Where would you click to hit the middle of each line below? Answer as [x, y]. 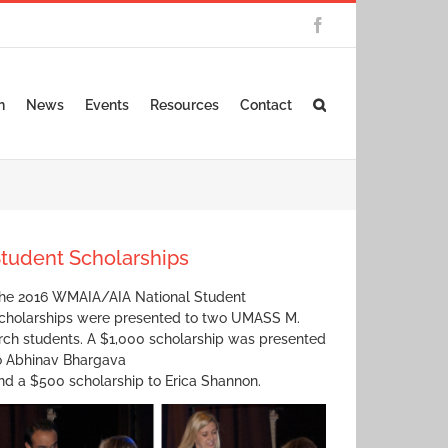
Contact [266, 105]
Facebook [356, 24]
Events [107, 105]
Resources [184, 105]
